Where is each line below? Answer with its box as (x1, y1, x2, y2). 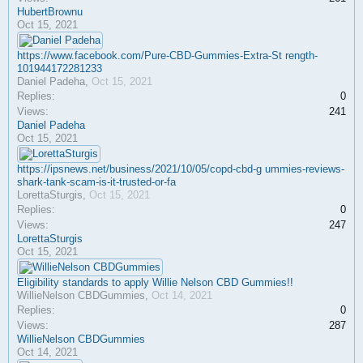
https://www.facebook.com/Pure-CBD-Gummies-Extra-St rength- (17, 49, 318, 62)
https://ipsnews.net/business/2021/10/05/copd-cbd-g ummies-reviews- (17, 163, 344, 175)
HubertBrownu (17, 6, 83, 18)
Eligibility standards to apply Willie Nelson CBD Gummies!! (17, 276, 293, 288)
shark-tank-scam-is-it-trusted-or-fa (17, 176, 176, 188)
